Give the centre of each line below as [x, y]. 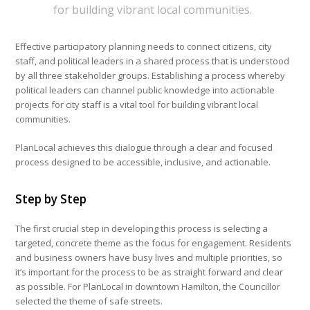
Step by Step [51, 199]
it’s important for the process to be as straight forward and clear [149, 272]
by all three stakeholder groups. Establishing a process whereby [151, 76]
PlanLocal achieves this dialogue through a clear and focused [144, 148]
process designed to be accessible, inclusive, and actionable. [143, 162]
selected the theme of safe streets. [89, 301]
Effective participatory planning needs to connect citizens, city [144, 47]
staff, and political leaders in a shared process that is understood [153, 61]
